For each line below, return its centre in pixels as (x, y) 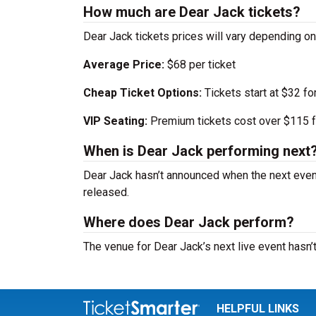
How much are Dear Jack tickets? (192, 12)
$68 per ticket (201, 65)
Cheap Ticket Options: (142, 93)
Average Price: (125, 65)
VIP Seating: (115, 121)
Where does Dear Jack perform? (189, 222)
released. (106, 192)
